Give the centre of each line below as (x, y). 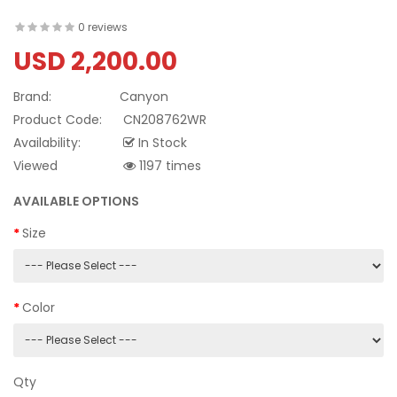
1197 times (168, 166)
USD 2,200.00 (95, 62)
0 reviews (103, 27)
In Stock (161, 143)
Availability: (47, 143)
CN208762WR (163, 120)
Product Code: (58, 120)
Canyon (144, 97)
